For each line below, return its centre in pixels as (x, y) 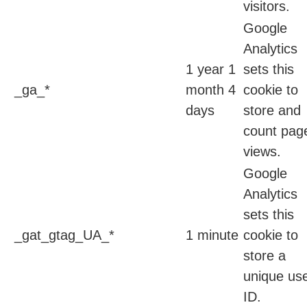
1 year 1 (211, 70)
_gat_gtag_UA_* (64, 235)
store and (272, 111)
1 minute (212, 235)
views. (262, 152)
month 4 (211, 90)
